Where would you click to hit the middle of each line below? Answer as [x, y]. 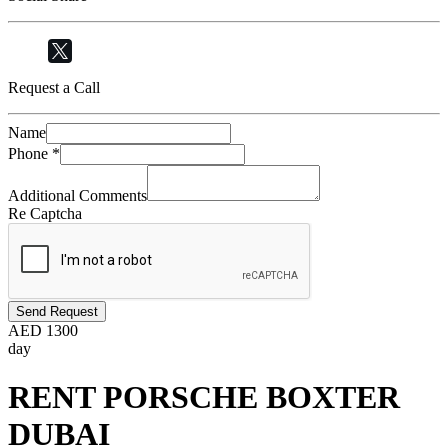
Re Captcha [45, 213]
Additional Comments [77, 195]
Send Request [57, 311]
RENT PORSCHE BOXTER [204, 397]
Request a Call [54, 87]
